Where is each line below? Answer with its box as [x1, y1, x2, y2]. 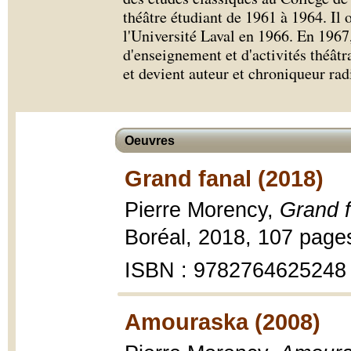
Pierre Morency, [125, 198, 280, 222]
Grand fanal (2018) [125, 165, 324, 191]
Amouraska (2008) [125, 309, 320, 335]
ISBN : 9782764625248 [125, 259, 346, 282]
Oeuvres [125, 134, 175, 147]
